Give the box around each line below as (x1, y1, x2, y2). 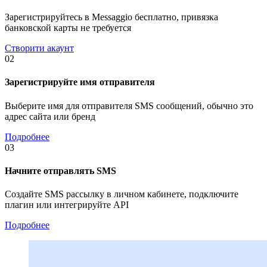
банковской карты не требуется (5, 23, 131, 33)
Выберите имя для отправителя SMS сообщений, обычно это (5, 100, 253, 111)
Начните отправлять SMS (5, 165, 116, 176)
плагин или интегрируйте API (5, 200, 129, 210)
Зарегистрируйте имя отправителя (5, 77, 155, 88)
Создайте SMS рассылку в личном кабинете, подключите (5, 189, 238, 200)
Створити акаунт (5, 43, 74, 54)
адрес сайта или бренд (5, 111, 95, 122)
